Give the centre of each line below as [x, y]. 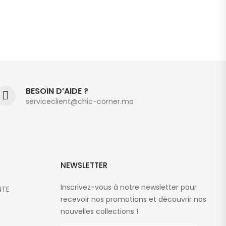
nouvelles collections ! [99, 211]
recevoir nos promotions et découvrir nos [133, 199]
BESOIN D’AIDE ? [57, 91]
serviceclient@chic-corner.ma [79, 101]
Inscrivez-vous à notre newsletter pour [128, 187]
